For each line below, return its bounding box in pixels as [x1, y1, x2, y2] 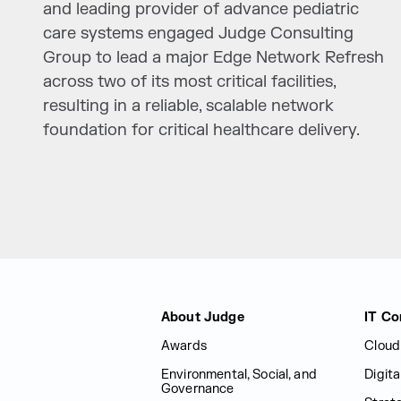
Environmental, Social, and [161, 367, 317, 382]
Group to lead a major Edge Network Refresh [43, 47, 385, 68]
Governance [161, 381, 235, 397]
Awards [161, 338, 207, 354]
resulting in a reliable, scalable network [43, 96, 335, 116]
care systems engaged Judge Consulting [43, 23, 354, 44]
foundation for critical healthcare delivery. [43, 120, 361, 141]
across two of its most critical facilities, [43, 72, 337, 92]
